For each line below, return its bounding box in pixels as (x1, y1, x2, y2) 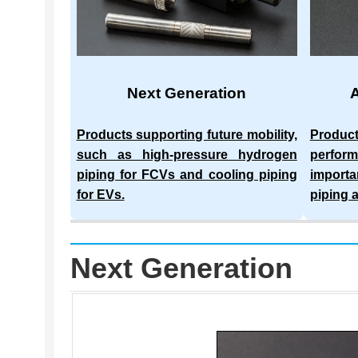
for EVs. (76, 187, 125, 201)
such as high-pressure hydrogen (76, 147, 297, 161)
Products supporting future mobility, (76, 127, 297, 141)
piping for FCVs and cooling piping (76, 167, 297, 181)
